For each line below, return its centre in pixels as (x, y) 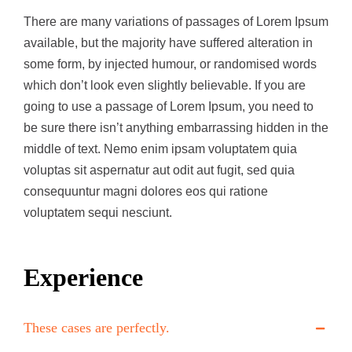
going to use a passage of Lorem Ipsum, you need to (169, 107)
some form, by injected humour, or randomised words (170, 64)
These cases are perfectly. (97, 328)
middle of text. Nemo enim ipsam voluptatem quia (160, 149)
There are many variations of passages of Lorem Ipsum (176, 22)
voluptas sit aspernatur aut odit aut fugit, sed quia (159, 170)
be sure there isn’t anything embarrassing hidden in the (176, 128)
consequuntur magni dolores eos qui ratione (146, 192)
